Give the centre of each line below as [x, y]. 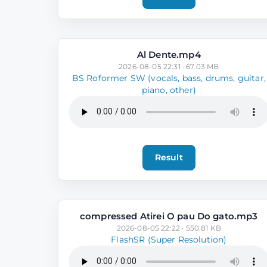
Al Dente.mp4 [169, 54]
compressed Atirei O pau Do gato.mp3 [169, 216]
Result [169, 157]
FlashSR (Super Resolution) [169, 239]
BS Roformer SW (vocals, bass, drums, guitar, [169, 78]
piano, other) [169, 90]
